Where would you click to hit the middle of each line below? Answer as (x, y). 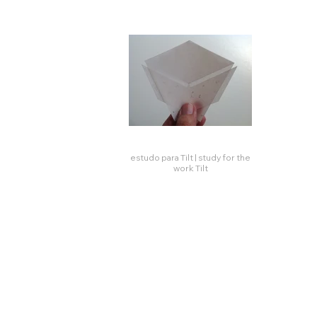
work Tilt (190, 168)
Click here (202, 201)
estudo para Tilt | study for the (162, 157)
